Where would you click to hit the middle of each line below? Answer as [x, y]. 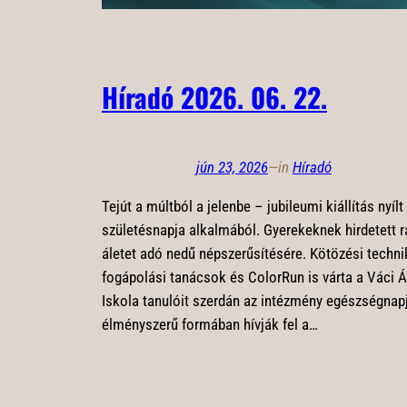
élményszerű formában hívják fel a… [210, 324]
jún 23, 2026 [232, 167]
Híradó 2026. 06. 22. [214, 97]
